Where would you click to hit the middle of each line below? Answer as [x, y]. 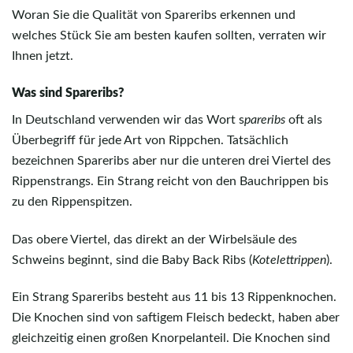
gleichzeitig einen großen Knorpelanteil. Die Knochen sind [171, 338]
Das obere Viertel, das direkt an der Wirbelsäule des [154, 239]
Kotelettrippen [289, 260]
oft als [304, 120]
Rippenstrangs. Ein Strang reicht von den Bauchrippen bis [170, 182]
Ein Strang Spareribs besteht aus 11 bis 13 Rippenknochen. [174, 297]
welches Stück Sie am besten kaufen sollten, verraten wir [169, 35]
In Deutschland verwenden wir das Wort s [128, 120]
